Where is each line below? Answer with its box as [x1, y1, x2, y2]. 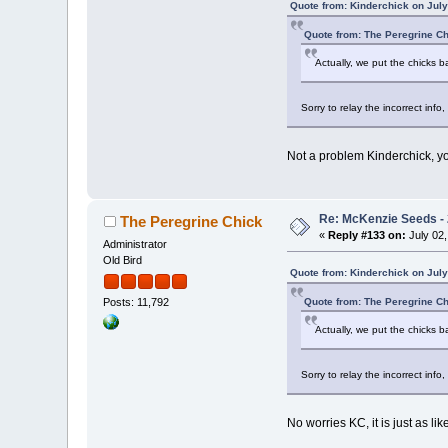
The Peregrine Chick [119, 213, 262, 231]
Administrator [103, 238, 168, 251]
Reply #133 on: [328, 229, 407, 242]
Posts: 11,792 [103, 296, 170, 309]
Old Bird [103, 254, 143, 267]
